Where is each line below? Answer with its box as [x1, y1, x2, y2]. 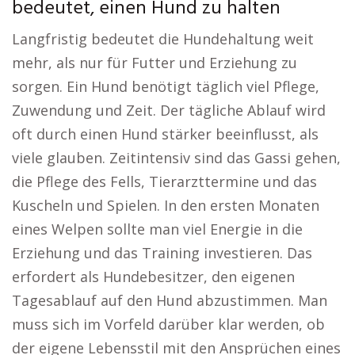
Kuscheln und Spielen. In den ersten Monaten [12, 196, 319, 215]
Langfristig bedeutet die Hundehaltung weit [12, 29, 314, 48]
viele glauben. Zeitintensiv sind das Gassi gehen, [12, 148, 341, 167]
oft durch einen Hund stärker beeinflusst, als [12, 124, 319, 143]
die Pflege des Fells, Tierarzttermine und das [12, 172, 317, 191]
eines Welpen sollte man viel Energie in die [12, 219, 303, 239]
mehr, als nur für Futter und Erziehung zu [12, 53, 297, 72]
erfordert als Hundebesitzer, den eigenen [12, 267, 295, 286]
